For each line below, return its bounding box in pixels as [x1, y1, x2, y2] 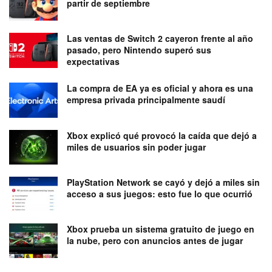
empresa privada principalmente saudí [67, 93, 225, 106]
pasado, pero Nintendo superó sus [67, 44, 211, 56]
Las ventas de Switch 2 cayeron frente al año [67, 32, 253, 45]
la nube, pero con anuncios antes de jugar [67, 234, 243, 246]
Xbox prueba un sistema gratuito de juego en [67, 222, 254, 235]
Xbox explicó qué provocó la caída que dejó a [67, 129, 257, 141]
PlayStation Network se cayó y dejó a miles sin [67, 175, 260, 188]
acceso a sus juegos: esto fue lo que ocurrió [67, 187, 253, 200]
